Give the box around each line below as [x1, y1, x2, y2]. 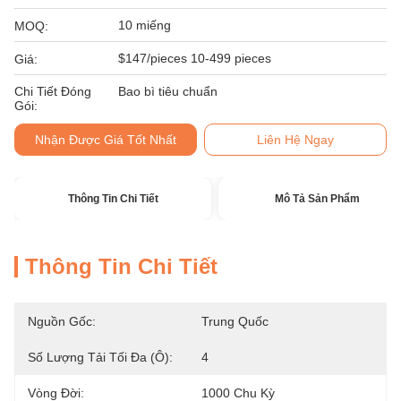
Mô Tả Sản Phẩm [274, 192, 360, 205]
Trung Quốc [201, 314, 269, 328]
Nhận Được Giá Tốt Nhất [34, 132, 176, 147]
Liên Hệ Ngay [257, 132, 335, 147]
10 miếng [118, 18, 171, 32]
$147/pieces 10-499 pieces [118, 51, 271, 65]
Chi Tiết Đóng [14, 84, 91, 98]
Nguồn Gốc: [28, 314, 96, 328]
